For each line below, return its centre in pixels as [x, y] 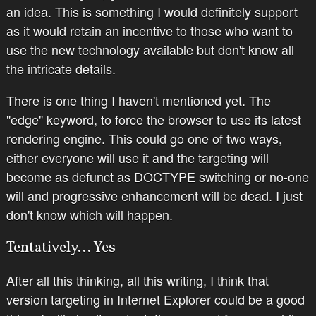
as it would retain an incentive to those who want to [149, 30]
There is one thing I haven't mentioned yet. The [138, 100]
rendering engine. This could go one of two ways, [144, 138]
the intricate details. [61, 68]
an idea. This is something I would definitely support [152, 11]
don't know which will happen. [89, 214]
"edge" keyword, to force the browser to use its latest [153, 119]
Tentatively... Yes [61, 248]
